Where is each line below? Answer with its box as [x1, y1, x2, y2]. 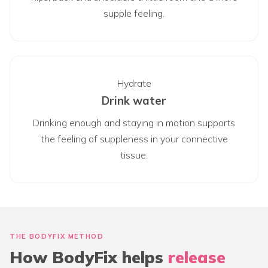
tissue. [120, 148, 148, 161]
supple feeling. [103, 7, 165, 19]
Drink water [102, 93, 166, 108]
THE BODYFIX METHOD [10, 232, 104, 240]
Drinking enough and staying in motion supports [33, 116, 235, 129]
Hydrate [117, 77, 151, 89]
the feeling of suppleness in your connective [40, 132, 228, 145]
